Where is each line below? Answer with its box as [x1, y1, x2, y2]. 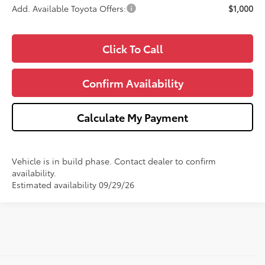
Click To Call [102, 41, 163, 57]
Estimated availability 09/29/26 [12, 179, 135, 191]
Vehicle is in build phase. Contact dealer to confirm [12, 155, 216, 167]
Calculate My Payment [77, 109, 188, 125]
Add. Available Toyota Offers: [12, 2, 127, 15]
